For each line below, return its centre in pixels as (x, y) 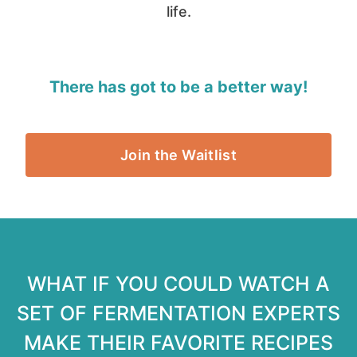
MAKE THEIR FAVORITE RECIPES (178, 343)
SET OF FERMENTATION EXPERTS (178, 314)
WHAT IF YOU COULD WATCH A (178, 284)
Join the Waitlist (178, 155)
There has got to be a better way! (178, 87)
